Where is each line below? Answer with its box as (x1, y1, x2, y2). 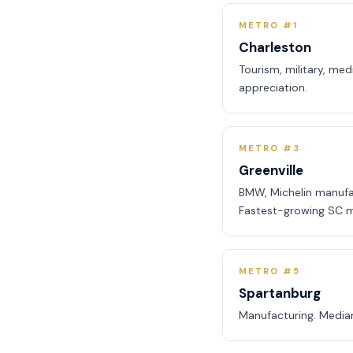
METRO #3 (239, 143, 300, 154)
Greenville (239, 162, 303, 179)
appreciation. (239, 80, 307, 95)
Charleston (239, 39, 311, 56)
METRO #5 (239, 266, 300, 277)
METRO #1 (239, 20, 298, 31)
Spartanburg (239, 284, 321, 302)
